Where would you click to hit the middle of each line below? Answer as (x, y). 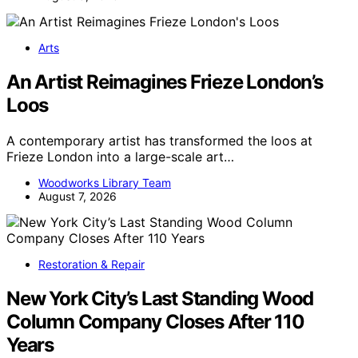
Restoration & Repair (91, 265)
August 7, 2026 (78, 197)
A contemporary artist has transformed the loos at (159, 141)
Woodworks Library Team (105, 183)
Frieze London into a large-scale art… (120, 157)
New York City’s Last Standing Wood (160, 299)
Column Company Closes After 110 (155, 322)
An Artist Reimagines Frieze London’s (165, 82)
